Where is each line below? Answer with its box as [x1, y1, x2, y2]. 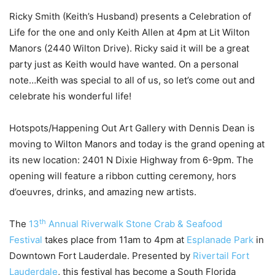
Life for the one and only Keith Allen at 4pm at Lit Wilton [9, 26, 250, 39]
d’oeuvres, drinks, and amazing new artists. [9, 186, 196, 198]
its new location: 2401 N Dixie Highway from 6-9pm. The [9, 154, 254, 166]
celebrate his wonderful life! [9, 90, 131, 103]
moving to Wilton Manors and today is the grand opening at [9, 138, 265, 150]
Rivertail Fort [193, 250, 249, 262]
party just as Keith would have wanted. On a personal [9, 58, 239, 71]
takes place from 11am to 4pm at [42, 234, 187, 246]
